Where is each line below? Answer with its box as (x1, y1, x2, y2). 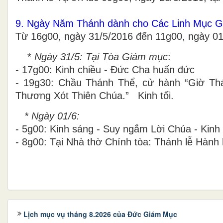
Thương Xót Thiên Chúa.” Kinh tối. (15, 90, 174, 101)
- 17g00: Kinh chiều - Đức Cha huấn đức (15, 64, 195, 75)
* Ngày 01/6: (24, 110, 80, 121)
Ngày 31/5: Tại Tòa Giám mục (31, 51, 168, 62)
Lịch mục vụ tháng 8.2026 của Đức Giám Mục (23, 209, 177, 219)
